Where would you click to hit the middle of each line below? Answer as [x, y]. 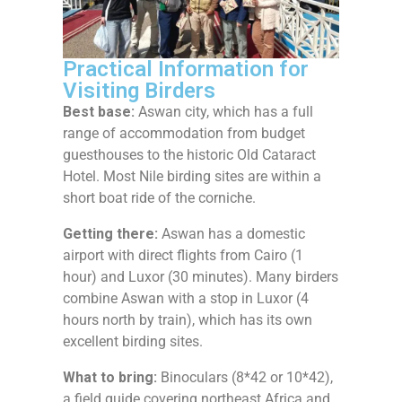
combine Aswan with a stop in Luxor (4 [186, 298]
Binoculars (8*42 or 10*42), [245, 377]
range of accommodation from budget [184, 133]
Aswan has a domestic [232, 233]
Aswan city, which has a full [224, 111]
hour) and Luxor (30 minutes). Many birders [201, 276]
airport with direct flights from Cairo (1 [183, 255]
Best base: [99, 111]
